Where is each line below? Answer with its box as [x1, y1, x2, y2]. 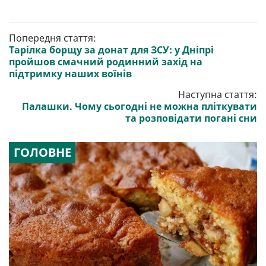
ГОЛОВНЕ [13, 144, 71, 160]
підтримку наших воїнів [9, 66, 132, 80]
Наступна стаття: [178, 87, 257, 101]
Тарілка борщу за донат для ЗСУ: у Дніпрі [9, 43, 214, 56]
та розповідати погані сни [125, 111, 257, 125]
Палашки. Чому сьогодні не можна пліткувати [22, 99, 257, 113]
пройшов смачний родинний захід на [9, 55, 202, 68]
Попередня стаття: [9, 31, 96, 45]
